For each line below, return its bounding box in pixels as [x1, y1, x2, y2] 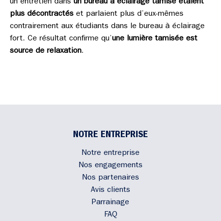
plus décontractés [10, 10, 74, 18]
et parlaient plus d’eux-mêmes [74, 10, 184, 18]
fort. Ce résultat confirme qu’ [10, 35, 112, 43]
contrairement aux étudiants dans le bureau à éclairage [10, 23, 205, 31]
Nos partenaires [82, 174, 139, 182]
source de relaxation [10, 47, 81, 55]
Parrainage [92, 199, 129, 207]
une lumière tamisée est [112, 35, 197, 43]
